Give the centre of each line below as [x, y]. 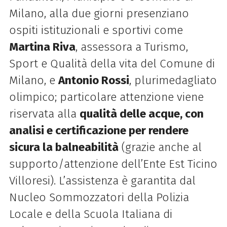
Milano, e [33, 80]
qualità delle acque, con [141, 113]
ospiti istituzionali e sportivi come [96, 30]
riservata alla [44, 113]
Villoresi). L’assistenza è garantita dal [102, 180]
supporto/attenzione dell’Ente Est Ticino [113, 164]
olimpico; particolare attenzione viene [106, 97]
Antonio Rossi [93, 80]
